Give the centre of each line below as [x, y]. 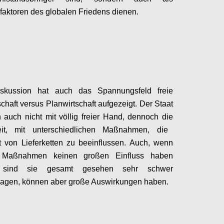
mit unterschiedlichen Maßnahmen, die [88, 130]
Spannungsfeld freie [135, 91]
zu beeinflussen [95, 143]
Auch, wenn [151, 143]
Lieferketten [44, 143]
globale [58, 12]
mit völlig [63, 117]
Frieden [91, 12]
